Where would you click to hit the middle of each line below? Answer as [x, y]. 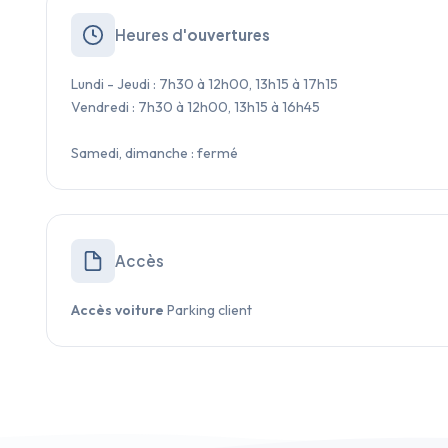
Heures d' [151, 34]
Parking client [208, 309]
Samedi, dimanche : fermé [154, 152]
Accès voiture [117, 309]
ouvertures [228, 34]
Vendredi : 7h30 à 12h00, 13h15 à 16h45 [195, 106]
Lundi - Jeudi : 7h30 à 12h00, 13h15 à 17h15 [204, 83]
